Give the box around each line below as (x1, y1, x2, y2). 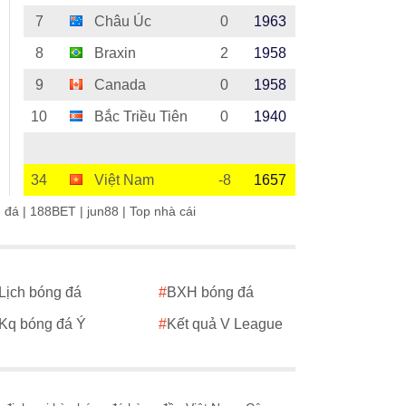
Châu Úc (86, 14, 151, 30)
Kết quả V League (167, 316, 284, 333)
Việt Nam (86, 172, 154, 188)
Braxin (86, 45, 136, 62)
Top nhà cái (130, 204, 196, 219)
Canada (86, 77, 146, 93)
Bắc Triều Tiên (86, 109, 188, 125)
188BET (30, 204, 76, 219)
